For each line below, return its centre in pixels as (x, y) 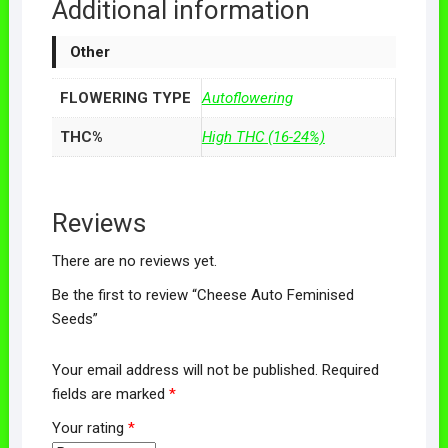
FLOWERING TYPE (125, 97)
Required (350, 370)
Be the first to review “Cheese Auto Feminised (202, 294)
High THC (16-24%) (263, 136)
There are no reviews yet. (134, 260)
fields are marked (110, 394)
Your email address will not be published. (184, 370)
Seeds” (74, 318)
